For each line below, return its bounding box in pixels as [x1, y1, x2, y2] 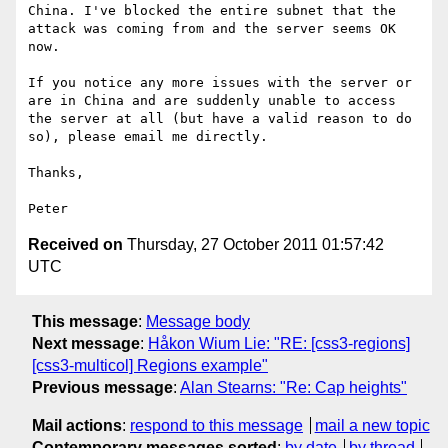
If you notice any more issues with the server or [28, 75, 412, 91]
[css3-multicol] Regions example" [32, 356, 268, 374]
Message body [146, 312, 250, 330]
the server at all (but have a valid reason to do [28, 111, 412, 127]
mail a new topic [314, 416, 430, 434]
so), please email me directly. [28, 129, 268, 145]
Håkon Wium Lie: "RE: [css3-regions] [148, 334, 410, 352]
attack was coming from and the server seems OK [28, 21, 396, 37]
